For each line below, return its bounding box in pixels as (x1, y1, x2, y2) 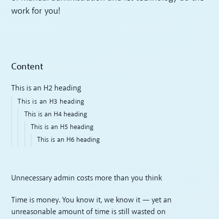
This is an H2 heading (11, 84, 82, 92)
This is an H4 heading (24, 110, 87, 118)
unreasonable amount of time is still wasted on (11, 208, 166, 216)
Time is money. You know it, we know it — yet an (11, 196, 172, 204)
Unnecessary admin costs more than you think (11, 175, 162, 183)
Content (11, 60, 44, 73)
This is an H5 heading (30, 123, 93, 131)
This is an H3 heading (18, 98, 85, 106)
